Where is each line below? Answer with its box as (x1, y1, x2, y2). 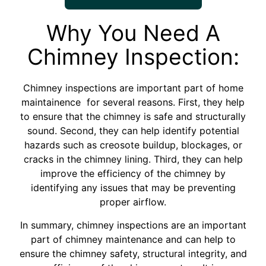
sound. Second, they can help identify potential (27, 125, 239, 137)
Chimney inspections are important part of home (23, 82, 243, 94)
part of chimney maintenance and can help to (30, 233, 236, 245)
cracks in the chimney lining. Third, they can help (23, 153, 243, 166)
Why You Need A (46, 20, 220, 47)
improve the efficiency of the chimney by (40, 167, 226, 180)
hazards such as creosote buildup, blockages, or (24, 139, 242, 151)
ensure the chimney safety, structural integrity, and (19, 247, 247, 259)
